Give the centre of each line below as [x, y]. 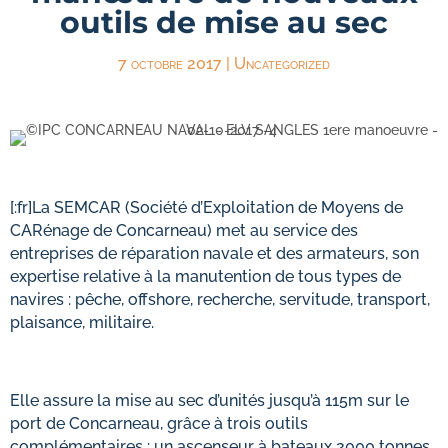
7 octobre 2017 [170, 63]
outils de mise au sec [224, 22]
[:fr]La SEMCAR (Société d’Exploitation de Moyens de [206, 207]
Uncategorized [282, 63]
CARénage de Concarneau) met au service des [184, 230]
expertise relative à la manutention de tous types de [205, 276]
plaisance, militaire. [82, 322]
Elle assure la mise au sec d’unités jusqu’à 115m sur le [209, 400]
